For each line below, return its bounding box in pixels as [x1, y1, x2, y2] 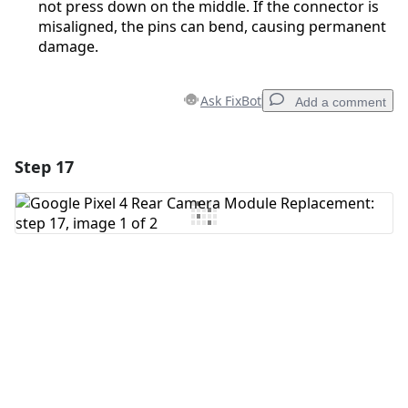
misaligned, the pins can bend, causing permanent [38, 16, 386, 37]
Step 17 [15, 156, 74, 178]
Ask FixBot [200, 92, 261, 110]
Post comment [281, 281, 359, 296]
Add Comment [42, 202, 146, 223]
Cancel [223, 281, 260, 296]
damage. [38, 36, 98, 57]
